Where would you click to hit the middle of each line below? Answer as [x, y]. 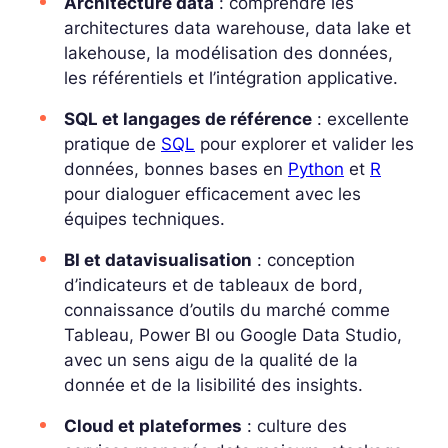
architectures [119, 27]
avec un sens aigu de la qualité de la [211, 359]
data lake [352, 27]
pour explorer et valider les [304, 143]
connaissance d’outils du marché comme [227, 309]
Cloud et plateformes [153, 425]
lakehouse [105, 52]
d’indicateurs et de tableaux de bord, [213, 284]
